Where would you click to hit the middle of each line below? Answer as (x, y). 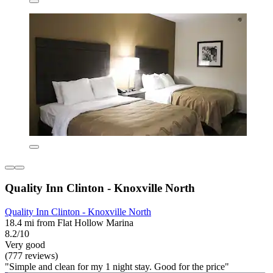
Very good (25, 244)
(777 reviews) (31, 255)
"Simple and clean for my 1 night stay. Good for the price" (117, 266)
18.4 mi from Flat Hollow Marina (69, 222)
